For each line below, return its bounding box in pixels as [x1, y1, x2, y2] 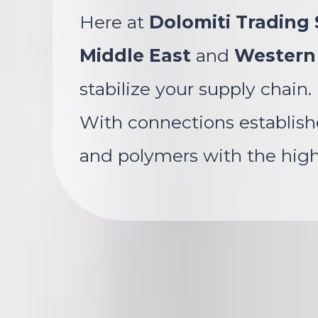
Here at [79, 11, 149, 33]
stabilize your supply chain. [79, 78, 312, 99]
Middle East [79, 45, 191, 66]
